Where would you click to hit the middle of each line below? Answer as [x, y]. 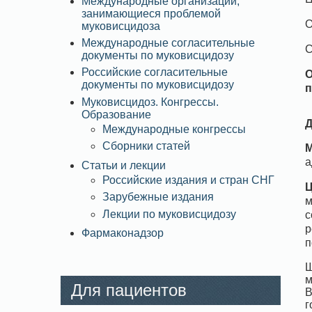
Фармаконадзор [123, 233]
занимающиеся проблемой [151, 13]
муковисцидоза [121, 26]
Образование [116, 114]
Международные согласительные [168, 43]
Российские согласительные [155, 72]
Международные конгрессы [174, 129]
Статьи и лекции [124, 165]
